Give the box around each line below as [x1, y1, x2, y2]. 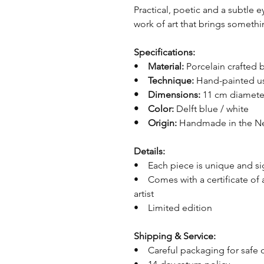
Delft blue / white [174, 103, 251, 115]
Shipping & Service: [134, 230, 216, 242]
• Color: [134, 103, 174, 115]
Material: [148, 61, 186, 72]
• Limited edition [134, 202, 212, 214]
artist [134, 188, 156, 200]
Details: [134, 146, 165, 157]
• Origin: [134, 117, 179, 129]
